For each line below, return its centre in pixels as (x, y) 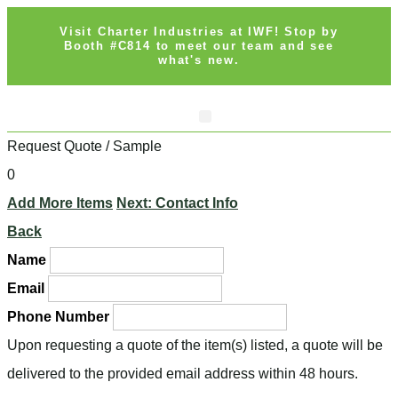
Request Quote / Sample (84, 146)
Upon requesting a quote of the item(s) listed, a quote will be (195, 345)
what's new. (199, 60)
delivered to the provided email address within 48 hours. (183, 374)
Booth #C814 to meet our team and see (199, 46)
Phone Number (58, 317)
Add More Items (60, 203)
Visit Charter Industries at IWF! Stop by (199, 32)
